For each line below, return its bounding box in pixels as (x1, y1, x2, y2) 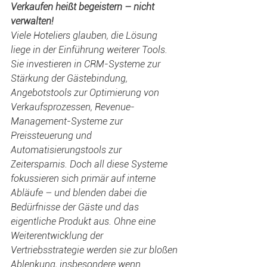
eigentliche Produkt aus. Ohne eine (11, 216, 158, 227)
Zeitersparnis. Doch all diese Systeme (11, 159, 170, 170)
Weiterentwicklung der (11, 230, 105, 241)
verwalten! (11, 15, 54, 27)
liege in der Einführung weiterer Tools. (11, 44, 170, 55)
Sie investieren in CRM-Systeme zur (11, 58, 163, 70)
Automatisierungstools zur (11, 144, 124, 156)
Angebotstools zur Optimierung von (11, 87, 162, 98)
